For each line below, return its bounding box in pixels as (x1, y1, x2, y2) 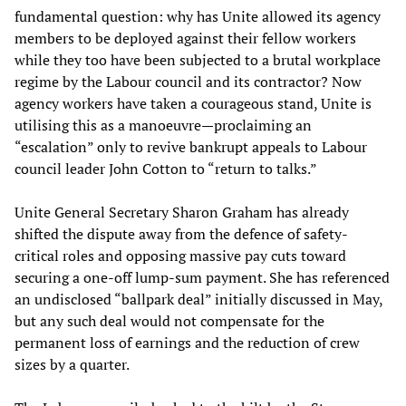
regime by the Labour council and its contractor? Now (14, 71, 362, 92)
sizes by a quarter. (14, 353, 130, 374)
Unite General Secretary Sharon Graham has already (14, 201, 349, 222)
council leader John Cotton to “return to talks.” (14, 158, 317, 179)
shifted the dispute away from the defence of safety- (14, 223, 348, 244)
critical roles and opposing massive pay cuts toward (14, 245, 346, 266)
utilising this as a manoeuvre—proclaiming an (14, 114, 312, 135)
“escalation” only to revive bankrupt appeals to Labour (14, 136, 367, 157)
